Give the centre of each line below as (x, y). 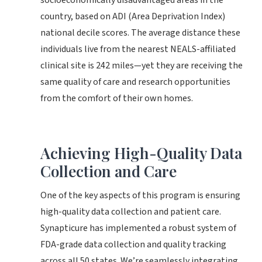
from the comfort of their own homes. (117, 98)
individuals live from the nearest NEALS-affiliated (138, 49)
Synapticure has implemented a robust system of (138, 228)
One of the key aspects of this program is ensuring (140, 195)
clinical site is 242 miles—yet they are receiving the (142, 65)
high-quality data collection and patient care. (131, 212)
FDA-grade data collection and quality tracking (133, 244)
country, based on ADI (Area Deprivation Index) (133, 16)
